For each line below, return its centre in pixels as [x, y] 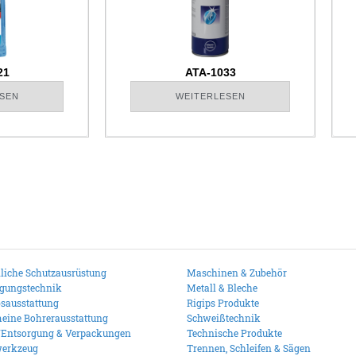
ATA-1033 [210, 73]
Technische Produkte [234, 333]
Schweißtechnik [223, 318]
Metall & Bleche [222, 288]
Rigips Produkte [222, 303]
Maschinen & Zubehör [236, 273]
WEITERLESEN [210, 97]
